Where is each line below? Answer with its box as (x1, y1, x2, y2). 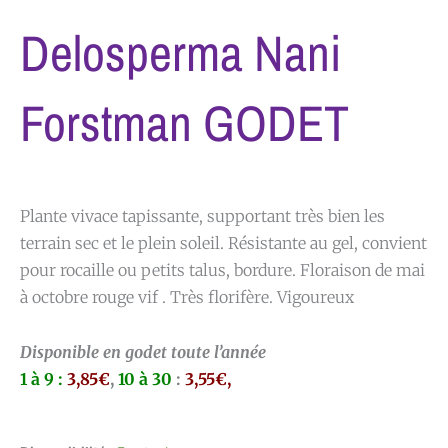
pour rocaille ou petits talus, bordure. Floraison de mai (20, 260, 425, 281)
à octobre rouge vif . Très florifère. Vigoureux (20, 287, 354, 308)
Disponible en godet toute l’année (20, 342, 266, 363)
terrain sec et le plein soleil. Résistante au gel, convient (20, 233, 427, 254)
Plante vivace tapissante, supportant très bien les (20, 206, 385, 227)
